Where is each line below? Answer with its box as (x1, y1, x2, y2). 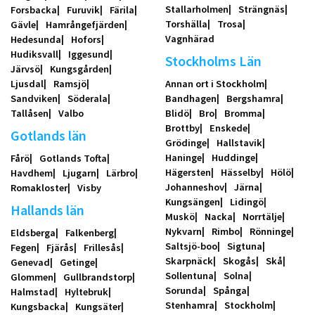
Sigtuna (226, 239, 262, 252)
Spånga (212, 283, 247, 297)
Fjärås (46, 240, 74, 254)
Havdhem (11, 166, 53, 179)
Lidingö (229, 195, 264, 208)
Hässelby (220, 165, 261, 179)
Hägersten (165, 165, 211, 179)
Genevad (11, 255, 50, 269)
